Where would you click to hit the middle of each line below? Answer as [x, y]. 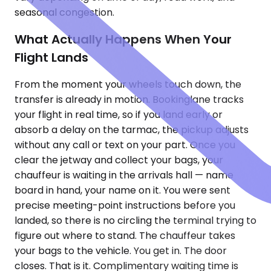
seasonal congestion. [64, 13]
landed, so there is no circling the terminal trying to [135, 220]
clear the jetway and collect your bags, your [119, 160]
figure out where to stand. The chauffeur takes [125, 235]
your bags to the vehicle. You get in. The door [121, 250]
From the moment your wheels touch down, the [128, 84]
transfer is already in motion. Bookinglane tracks [129, 99]
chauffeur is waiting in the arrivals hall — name [124, 175]
